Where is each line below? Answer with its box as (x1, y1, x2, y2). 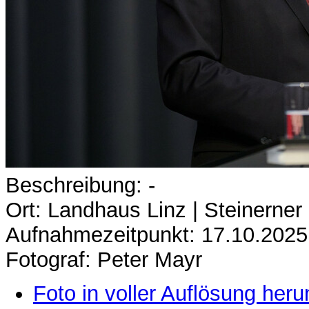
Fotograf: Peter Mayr (6, 248, 202, 272)
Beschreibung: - (6, 173, 155, 197)
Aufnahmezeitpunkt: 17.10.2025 (6, 223, 308, 247)
